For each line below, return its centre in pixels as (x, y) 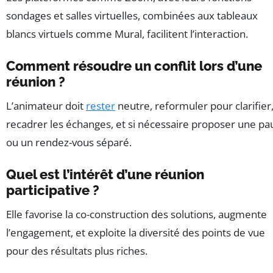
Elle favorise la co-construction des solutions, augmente (136, 214)
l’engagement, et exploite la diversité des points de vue (136, 232)
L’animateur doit (46, 105)
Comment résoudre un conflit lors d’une (134, 66)
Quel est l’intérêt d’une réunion (105, 174)
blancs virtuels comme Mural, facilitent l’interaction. (127, 34)
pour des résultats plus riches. (77, 250)
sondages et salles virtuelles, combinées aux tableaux (132, 15)
